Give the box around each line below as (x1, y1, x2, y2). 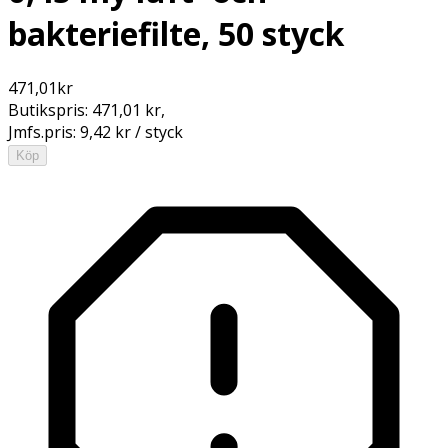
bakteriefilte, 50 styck (8, 12, 344, 56)
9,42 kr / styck (80, 120, 183, 143)
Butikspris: (8, 98, 92, 121)
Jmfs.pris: (8, 120, 80, 143)
